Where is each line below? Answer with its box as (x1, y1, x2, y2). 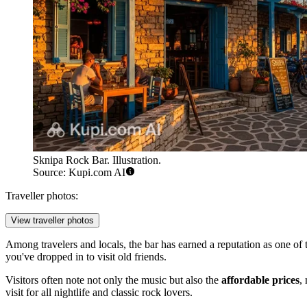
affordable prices (221, 274, 299, 286)
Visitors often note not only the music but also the (5, 274, 221, 286)
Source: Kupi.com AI (33, 167, 125, 179)
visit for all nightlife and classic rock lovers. (5, 286, 193, 299)
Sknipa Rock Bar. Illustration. (33, 154, 161, 167)
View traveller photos (11, 215, 94, 226)
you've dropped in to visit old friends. (5, 251, 167, 263)
